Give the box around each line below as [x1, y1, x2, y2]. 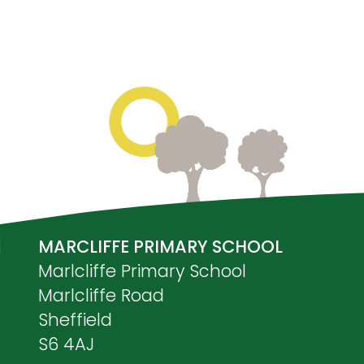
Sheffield [38, 308, 112, 331]
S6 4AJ [38, 332, 94, 356]
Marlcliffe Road [38, 284, 164, 307]
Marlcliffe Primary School [38, 259, 246, 283]
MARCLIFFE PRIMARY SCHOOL [38, 235, 283, 258]
